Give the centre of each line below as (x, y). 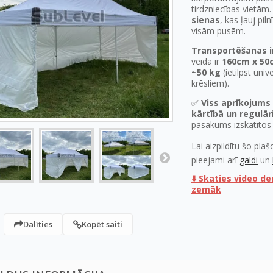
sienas (206, 20)
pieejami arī (215, 160)
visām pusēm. (218, 31)
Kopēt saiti (102, 224)
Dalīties (37, 224)
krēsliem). (210, 83)
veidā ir (207, 61)
